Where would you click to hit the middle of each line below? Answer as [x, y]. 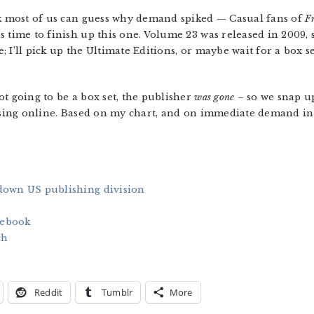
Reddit [48, 292]
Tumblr [117, 292]
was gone [214, 97]
